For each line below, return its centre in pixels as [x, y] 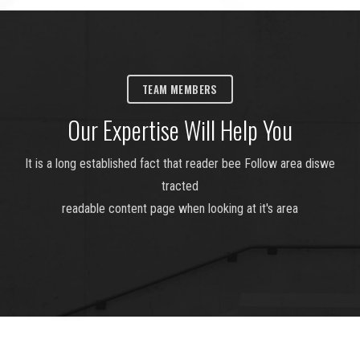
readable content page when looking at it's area [180, 208]
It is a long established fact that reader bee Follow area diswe [180, 163]
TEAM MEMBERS [180, 89]
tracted [180, 186]
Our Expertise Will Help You [180, 129]
